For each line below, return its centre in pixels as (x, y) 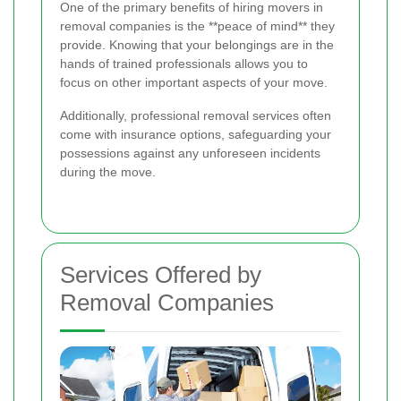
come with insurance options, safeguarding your (196, 135)
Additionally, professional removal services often (196, 116)
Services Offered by (161, 275)
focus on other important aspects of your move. (194, 83)
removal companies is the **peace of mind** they (197, 26)
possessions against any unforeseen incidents (190, 154)
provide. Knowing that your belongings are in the (197, 45)
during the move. (108, 172)
